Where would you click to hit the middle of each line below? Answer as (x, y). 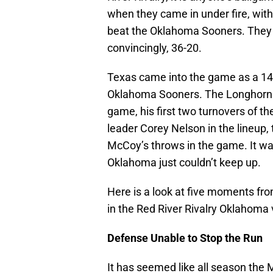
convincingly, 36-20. (154, 48)
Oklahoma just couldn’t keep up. (184, 163)
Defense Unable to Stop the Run (185, 238)
